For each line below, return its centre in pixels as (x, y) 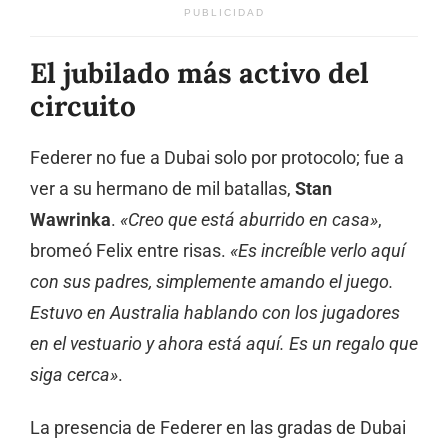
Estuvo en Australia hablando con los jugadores (215, 312)
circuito (83, 105)
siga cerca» (74, 374)
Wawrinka (70, 219)
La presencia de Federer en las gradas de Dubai (218, 427)
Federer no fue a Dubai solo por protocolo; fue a (217, 157)
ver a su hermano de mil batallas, (162, 188)
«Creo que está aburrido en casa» (249, 219)
